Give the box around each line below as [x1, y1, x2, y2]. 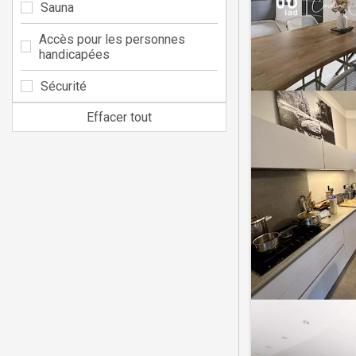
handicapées [38, 46, 110, 62]
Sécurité [41, 78, 87, 94]
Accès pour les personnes [38, 31, 185, 47]
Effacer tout [87, 109, 152, 125]
